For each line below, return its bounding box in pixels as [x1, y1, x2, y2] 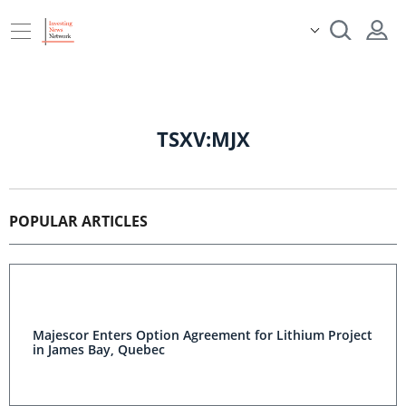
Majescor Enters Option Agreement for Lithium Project [33, 326, 372, 343]
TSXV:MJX [156, 125, 250, 152]
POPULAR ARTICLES [9, 211, 148, 231]
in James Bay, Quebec [33, 341, 165, 358]
